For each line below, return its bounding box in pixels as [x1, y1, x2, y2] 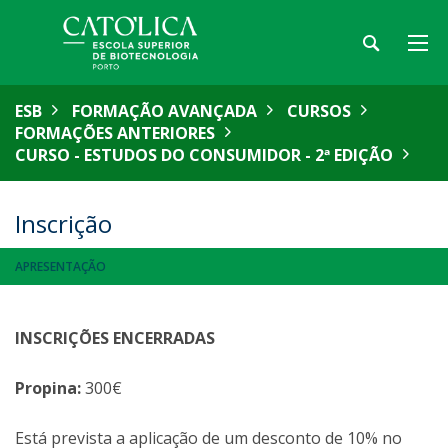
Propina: [15, 377, 81, 399]
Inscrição [15, 207, 112, 240]
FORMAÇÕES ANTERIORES [15, 122, 215, 144]
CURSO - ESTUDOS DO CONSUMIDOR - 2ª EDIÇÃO [15, 144, 393, 166]
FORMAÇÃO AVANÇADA [72, 100, 257, 122]
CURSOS [287, 100, 351, 122]
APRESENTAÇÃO [15, 258, 106, 275]
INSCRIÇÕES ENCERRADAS [15, 327, 215, 349]
